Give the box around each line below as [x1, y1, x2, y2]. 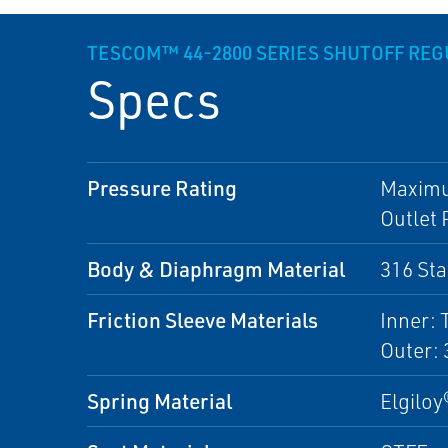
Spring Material [87, 387, 232, 414]
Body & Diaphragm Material [87, 255, 345, 282]
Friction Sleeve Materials [87, 306, 318, 333]
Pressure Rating [87, 174, 237, 201]
